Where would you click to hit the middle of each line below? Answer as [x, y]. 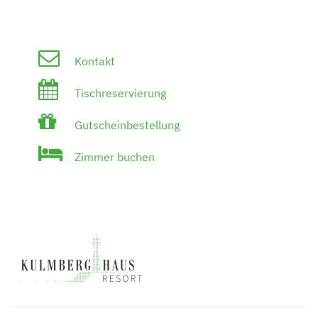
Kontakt [93, 61]
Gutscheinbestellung [126, 125]
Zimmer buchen [113, 157]
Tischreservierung [119, 93]
